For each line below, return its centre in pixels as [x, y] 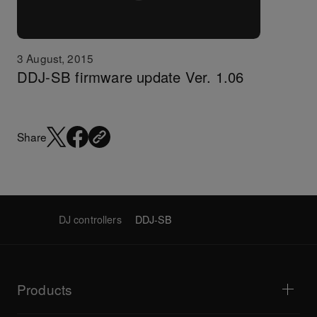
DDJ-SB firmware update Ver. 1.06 [130, 76]
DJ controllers [90, 219]
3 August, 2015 [55, 58]
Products [45, 289]
